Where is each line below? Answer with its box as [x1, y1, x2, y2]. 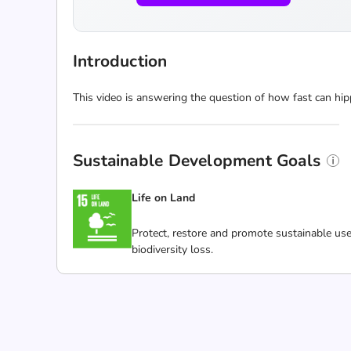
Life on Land [132, 190, 195, 205]
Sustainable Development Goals [73, 150, 321, 172]
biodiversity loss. [132, 242, 213, 257]
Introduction [73, 50, 168, 72]
